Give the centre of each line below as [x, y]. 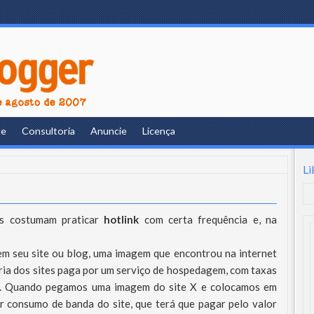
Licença [159, 131]
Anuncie [109, 131]
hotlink [122, 219]
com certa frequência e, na [208, 219]
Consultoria [49, 131]
